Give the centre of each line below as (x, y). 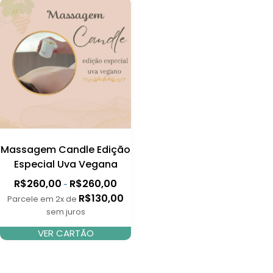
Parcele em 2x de (42, 199)
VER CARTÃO (66, 233)
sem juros (66, 211)
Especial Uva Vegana (66, 164)
